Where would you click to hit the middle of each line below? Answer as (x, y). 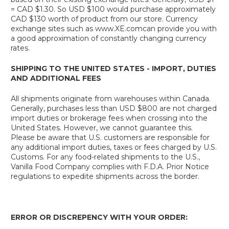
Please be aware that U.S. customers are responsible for (110, 138)
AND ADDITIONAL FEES (56, 78)
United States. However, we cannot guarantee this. (102, 128)
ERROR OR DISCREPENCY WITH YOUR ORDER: (99, 217)
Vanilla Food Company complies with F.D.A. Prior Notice (110, 167)
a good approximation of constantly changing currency (109, 38)
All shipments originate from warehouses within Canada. (111, 99)
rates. (20, 48)
